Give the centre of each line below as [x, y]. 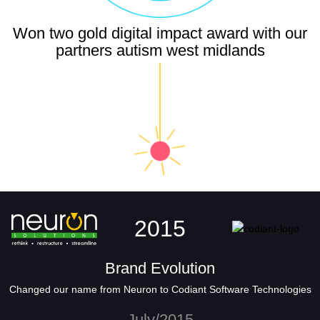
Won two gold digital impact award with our [160, 33]
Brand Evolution [160, 268]
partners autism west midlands [160, 50]
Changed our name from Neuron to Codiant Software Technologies [160, 289]
